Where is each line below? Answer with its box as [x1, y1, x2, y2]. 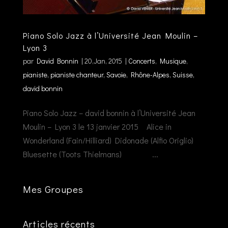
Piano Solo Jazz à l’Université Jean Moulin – [22, 30, 198, 41]
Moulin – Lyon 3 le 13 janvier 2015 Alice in [22, 121, 172, 132]
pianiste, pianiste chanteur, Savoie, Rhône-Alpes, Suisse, [22, 69, 194, 79]
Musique [159, 55, 186, 66]
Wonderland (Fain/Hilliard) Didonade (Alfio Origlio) [22, 134, 193, 146]
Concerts [128, 55, 155, 66]
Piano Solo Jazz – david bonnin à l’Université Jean [22, 107, 195, 118]
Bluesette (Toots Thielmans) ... [22, 148, 158, 159]
